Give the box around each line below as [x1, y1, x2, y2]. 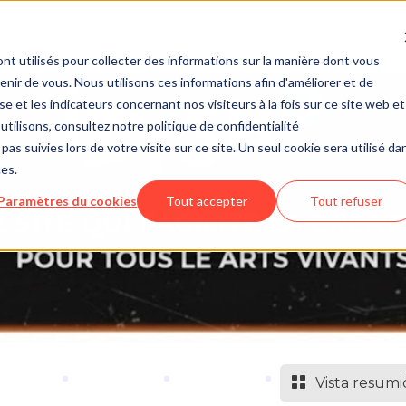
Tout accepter [166, 192, 248, 208]
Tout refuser [310, 192, 383, 208]
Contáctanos [245, 26, 318, 45]
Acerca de [170, 26, 229, 45]
